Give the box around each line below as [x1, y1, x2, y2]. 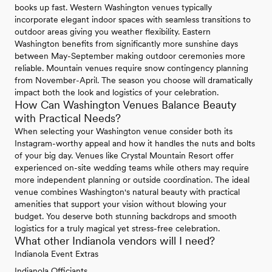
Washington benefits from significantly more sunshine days [15, 38, 238, 49]
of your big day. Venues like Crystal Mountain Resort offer [15, 150, 234, 160]
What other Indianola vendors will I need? [15, 234, 215, 247]
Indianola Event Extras [15, 248, 98, 259]
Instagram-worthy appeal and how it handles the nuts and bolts [15, 138, 255, 148]
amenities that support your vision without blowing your [15, 199, 226, 209]
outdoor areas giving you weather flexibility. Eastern [15, 26, 211, 36]
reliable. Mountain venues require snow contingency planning [15, 63, 248, 73]
